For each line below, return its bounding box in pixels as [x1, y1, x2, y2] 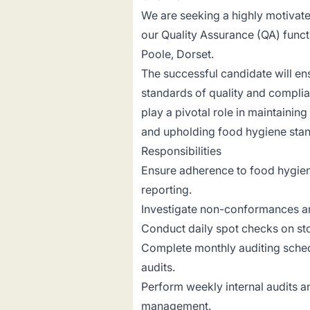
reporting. [141, 183, 192, 197]
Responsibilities [141, 144, 221, 158]
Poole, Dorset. [141, 47, 214, 61]
